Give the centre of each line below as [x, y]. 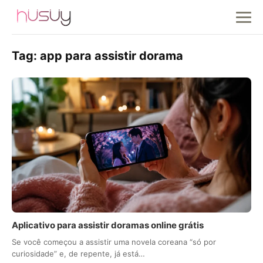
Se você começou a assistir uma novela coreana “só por [114, 242]
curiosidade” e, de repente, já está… [78, 253]
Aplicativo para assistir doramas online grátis [108, 225]
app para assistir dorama [112, 56]
